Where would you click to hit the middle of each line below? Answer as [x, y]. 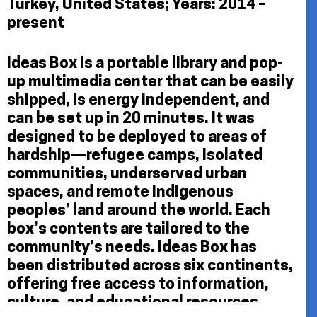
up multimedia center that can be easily [150, 82]
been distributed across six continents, [150, 266]
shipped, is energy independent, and [138, 100]
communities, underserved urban [127, 174]
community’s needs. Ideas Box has [132, 248]
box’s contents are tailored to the [128, 229]
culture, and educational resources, [135, 303]
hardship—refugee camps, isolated [135, 156]
